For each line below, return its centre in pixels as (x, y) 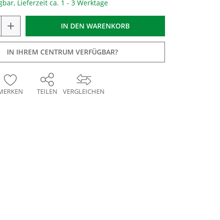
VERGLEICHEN (84, 91)
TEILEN (47, 91)
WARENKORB (108, 26)
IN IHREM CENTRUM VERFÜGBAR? (62, 52)
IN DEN (73, 26)
